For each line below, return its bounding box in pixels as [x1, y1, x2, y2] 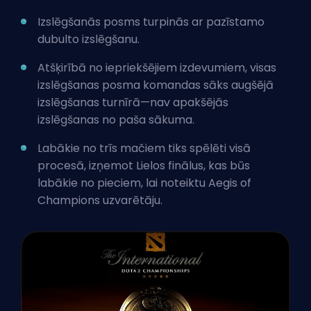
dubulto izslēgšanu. [37, 31, 140, 47]
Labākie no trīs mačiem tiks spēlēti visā [37, 140, 251, 156]
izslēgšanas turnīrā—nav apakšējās [37, 94, 228, 110]
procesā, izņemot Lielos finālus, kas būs [37, 157, 250, 174]
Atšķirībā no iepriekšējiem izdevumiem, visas [37, 59, 276, 76]
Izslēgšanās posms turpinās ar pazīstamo [37, 13, 264, 30]
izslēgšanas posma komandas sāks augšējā [37, 76, 274, 93]
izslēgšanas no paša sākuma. [37, 111, 194, 128]
